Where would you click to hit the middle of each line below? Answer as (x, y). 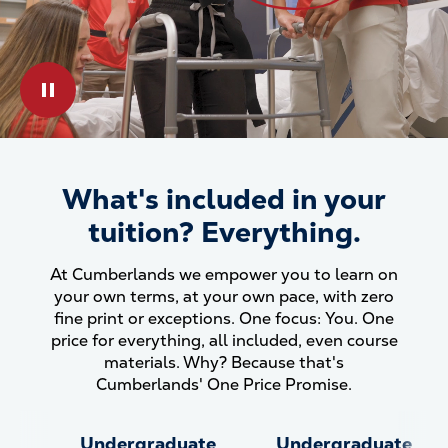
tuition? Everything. (224, 232)
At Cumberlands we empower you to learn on (224, 274)
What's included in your (224, 199)
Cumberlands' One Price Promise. (224, 384)
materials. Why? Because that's (224, 362)
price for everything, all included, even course (224, 340)
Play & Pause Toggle (137, 87)
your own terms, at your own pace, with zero (224, 296)
